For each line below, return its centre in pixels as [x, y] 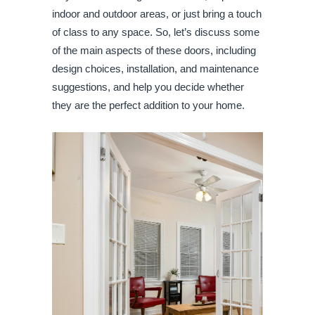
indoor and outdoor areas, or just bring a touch [157, 14]
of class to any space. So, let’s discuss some [156, 32]
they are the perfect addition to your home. [150, 105]
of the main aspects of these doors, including [154, 51]
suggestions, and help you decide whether [148, 87]
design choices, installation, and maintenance [155, 69]
